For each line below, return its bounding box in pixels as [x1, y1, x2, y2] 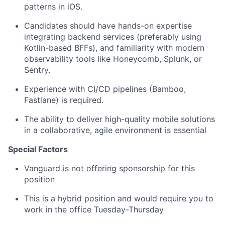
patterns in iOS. [24, 2, 82, 12]
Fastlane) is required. [24, 95, 103, 105]
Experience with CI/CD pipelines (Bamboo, [24, 84, 186, 94]
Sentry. [24, 65, 50, 75]
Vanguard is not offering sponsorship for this [24, 163, 195, 173]
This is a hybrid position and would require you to [24, 193, 213, 203]
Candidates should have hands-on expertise [24, 21, 192, 31]
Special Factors [8, 144, 68, 154]
